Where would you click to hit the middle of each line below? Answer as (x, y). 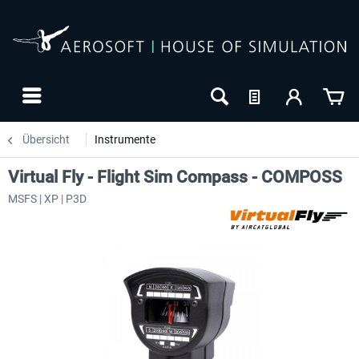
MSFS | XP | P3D (47, 199)
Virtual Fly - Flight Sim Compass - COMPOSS (175, 177)
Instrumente (125, 139)
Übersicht (46, 139)
